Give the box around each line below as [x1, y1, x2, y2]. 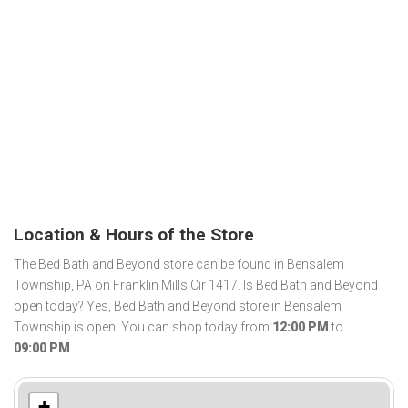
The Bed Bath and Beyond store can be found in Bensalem [14, 257, 344, 272]
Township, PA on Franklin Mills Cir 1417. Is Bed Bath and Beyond [14, 278, 378, 293]
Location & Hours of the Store [14, 223, 254, 245]
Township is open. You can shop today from [14, 320, 272, 335]
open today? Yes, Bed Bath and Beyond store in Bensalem [14, 299, 342, 314]
